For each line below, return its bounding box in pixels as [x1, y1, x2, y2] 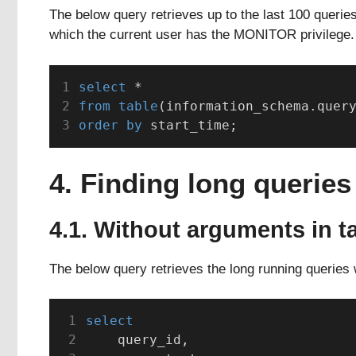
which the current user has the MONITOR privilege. [49, 27, 354, 43]
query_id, [85, 332, 189, 348]
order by [78, 117, 142, 133]
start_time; [141, 117, 238, 133]
